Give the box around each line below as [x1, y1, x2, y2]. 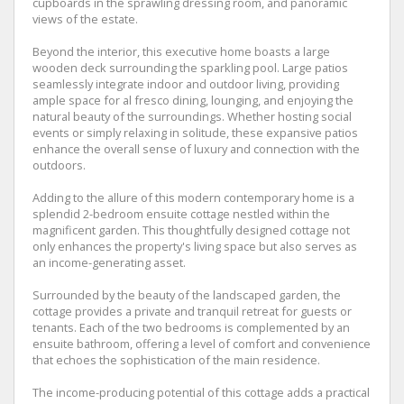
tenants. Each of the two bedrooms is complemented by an [32, 318, 350, 335]
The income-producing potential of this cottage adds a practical [32, 383, 370, 400]
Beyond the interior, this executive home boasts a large [32, 42, 330, 60]
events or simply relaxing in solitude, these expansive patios [32, 124, 358, 141]
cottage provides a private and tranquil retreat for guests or [32, 302, 352, 319]
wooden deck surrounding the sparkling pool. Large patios [32, 59, 348, 76]
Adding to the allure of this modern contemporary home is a [32, 188, 354, 206]
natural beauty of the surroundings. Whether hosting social [32, 107, 352, 124]
